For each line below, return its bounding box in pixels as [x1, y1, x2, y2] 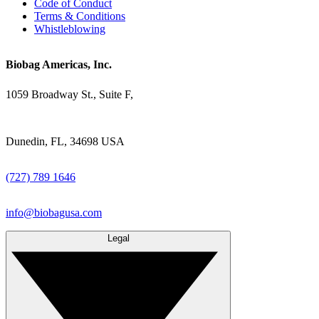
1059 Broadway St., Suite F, [6, 88, 133, 100]
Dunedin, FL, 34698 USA [6, 135, 125, 147]
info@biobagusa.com [6, 206, 102, 219]
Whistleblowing [34, 22, 105, 35]
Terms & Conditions [34, 9, 125, 22]
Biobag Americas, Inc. [6, 58, 112, 70]
